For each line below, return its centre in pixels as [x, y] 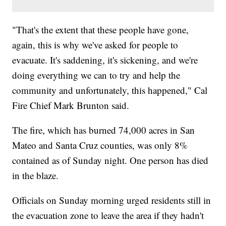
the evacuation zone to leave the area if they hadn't [108, 215]
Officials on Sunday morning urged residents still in [112, 200]
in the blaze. [36, 176]
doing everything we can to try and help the [96, 75]
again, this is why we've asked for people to [95, 45]
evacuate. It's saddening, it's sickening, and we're [105, 60]
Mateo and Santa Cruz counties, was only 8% [100, 145]
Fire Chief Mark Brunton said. [71, 105]
